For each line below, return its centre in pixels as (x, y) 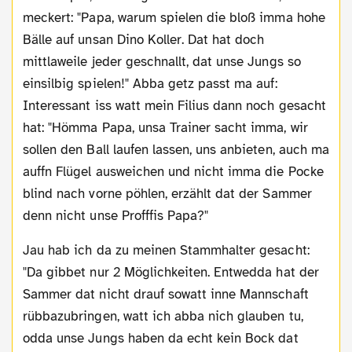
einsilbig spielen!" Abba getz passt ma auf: (150, 83)
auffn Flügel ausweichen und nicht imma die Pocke (173, 171)
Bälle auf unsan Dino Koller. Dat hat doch (144, 39)
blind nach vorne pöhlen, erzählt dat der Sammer (167, 193)
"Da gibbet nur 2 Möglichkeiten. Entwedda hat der (171, 272)
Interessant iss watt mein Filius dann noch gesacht (174, 105)
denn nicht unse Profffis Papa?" (116, 215)
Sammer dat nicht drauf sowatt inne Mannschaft (166, 294)
